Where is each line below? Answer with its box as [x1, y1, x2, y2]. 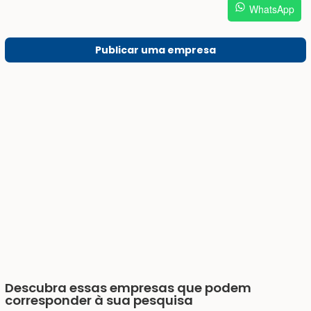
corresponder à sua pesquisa [5, 292, 193, 310]
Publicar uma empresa [95, 42, 216, 57]
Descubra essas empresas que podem [5, 279, 251, 297]
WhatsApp [249, 1, 294, 16]
